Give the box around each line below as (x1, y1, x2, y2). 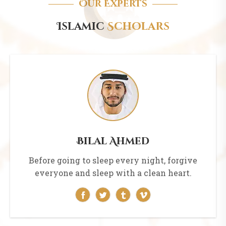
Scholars (104, 20, 169, 34)
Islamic (56, 20, 104, 34)
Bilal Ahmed (77, 134, 149, 148)
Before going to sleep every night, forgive (29, 155, 197, 166)
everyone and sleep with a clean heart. (34, 167, 192, 179)
